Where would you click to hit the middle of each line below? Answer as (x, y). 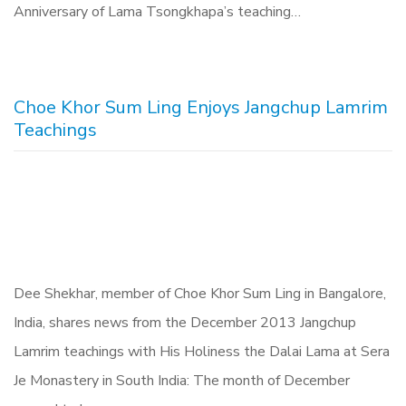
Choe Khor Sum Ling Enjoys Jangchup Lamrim (201, 107)
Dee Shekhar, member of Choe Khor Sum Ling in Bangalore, (200, 294)
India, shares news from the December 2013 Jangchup (185, 323)
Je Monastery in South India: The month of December (182, 381)
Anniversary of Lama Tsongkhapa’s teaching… (157, 12)
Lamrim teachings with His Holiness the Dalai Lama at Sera (202, 352)
